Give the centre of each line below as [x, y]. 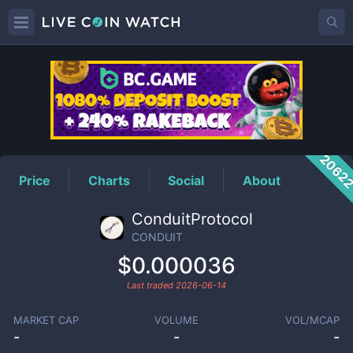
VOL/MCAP [313, 320]
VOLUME [176, 320]
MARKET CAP [46, 320]
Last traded [151, 285]
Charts [110, 180]
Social [186, 180]
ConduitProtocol [192, 219]
